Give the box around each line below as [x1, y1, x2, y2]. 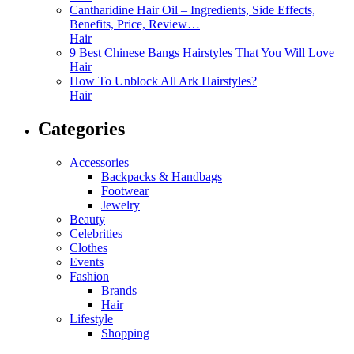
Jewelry [101, 198, 140, 213]
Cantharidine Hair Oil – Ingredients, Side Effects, [70, 3, 315, 17]
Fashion [70, 269, 109, 284]
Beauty [70, 213, 105, 227]
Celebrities [70, 227, 122, 241]
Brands [101, 284, 137, 298]
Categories [38, 119, 125, 140]
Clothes [70, 241, 107, 255]
